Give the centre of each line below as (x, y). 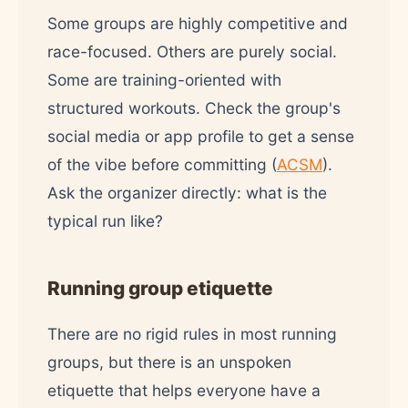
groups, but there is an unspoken (169, 362)
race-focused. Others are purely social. (192, 51)
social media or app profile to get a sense (201, 136)
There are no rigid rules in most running (192, 333)
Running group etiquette (160, 288)
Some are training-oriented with (164, 79)
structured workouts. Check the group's (194, 107)
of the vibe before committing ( (162, 164)
